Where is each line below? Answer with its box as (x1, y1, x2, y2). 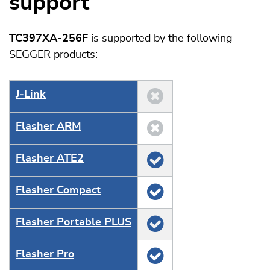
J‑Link (16, 89, 46, 100)
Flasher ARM (16, 121, 81, 132)
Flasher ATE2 (16, 153, 84, 164)
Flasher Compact (16, 185, 101, 196)
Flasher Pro (16, 249, 74, 260)
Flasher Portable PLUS (16, 217, 131, 228)
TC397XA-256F (9, 33, 88, 44)
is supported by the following (88, 33, 233, 44)
